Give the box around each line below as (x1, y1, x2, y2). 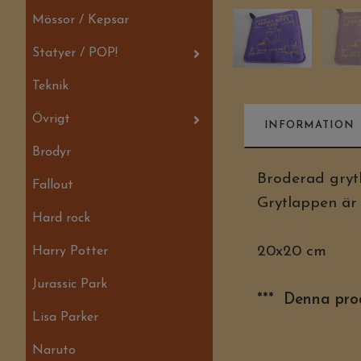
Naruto (32, 344, 76, 357)
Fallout (32, 179, 73, 192)
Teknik (32, 80, 68, 93)
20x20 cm (257, 243, 326, 259)
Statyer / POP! (32, 47, 118, 60)
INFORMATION (264, 119, 355, 131)
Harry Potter (32, 245, 108, 258)
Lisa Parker (32, 311, 98, 324)
